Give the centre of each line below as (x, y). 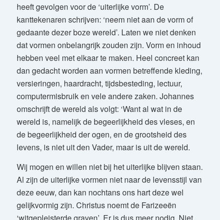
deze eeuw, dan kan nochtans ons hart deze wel (100, 192)
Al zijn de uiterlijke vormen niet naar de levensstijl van (109, 179)
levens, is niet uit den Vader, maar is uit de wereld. (103, 147)
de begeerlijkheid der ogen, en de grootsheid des (101, 135)
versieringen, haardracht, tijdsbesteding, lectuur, (99, 83)
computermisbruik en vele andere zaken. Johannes (105, 96)
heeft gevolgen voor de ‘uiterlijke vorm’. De (90, 7)
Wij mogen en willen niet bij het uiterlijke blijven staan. (110, 166)
